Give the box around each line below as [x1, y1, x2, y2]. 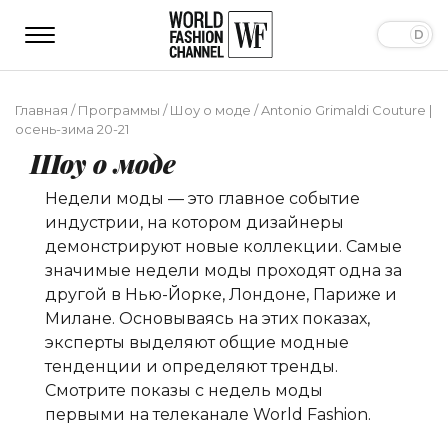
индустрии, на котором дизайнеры [45, 212, 344, 232]
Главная [15, 101, 68, 118]
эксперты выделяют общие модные [45, 332, 349, 352]
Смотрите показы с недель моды [45, 380, 323, 400]
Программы [78, 101, 160, 118]
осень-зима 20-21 [15, 120, 129, 137]
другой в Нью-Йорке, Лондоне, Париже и [45, 284, 397, 304]
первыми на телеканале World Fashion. [45, 404, 371, 424]
